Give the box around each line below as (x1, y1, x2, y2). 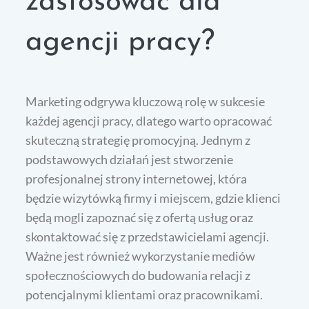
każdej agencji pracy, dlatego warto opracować (26, 113, 272, 129)
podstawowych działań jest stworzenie (26, 152, 234, 168)
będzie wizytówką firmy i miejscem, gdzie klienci (26, 190, 281, 206)
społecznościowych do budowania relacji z (26, 268, 251, 283)
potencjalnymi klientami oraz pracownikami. (26, 287, 263, 303)
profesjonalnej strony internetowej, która (26, 171, 248, 187)
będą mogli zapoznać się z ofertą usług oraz (26, 210, 254, 226)
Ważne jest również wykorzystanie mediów (26, 248, 256, 264)
